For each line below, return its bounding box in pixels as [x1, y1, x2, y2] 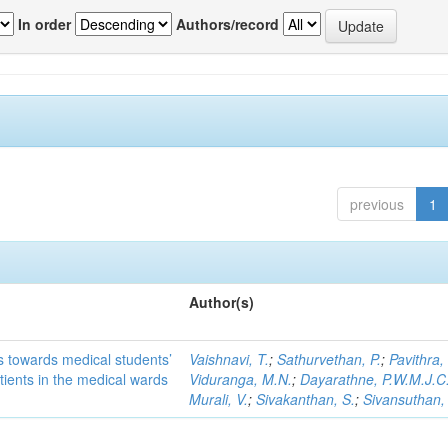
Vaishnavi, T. [189, 349, 270, 369]
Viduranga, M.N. [189, 369, 293, 389]
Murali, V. [189, 389, 249, 409]
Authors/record [176, 13, 279, 34]
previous [349, 194, 404, 214]
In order [18, 13, 71, 34]
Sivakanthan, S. [256, 389, 356, 409]
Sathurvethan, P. [277, 349, 382, 369]
